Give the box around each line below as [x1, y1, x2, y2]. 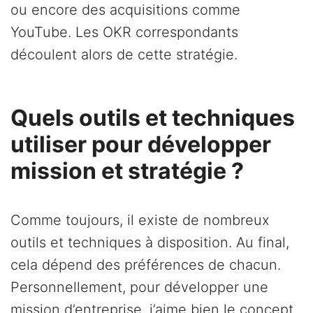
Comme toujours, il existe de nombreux [10, 212, 270, 229]
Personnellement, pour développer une [10, 279, 268, 296]
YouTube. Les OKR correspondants [10, 24, 238, 41]
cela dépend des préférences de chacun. [10, 256, 281, 274]
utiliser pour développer [10, 131, 271, 159]
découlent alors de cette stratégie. [10, 46, 238, 64]
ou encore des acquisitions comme [10, 1, 240, 19]
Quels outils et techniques [10, 104, 295, 132]
